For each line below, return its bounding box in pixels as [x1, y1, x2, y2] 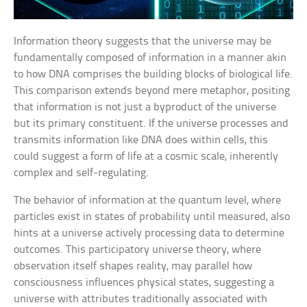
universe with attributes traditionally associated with [14, 293, 268, 306]
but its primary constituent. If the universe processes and [14, 118, 289, 130]
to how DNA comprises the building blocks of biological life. [14, 69, 293, 81]
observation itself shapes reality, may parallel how [14, 260, 253, 273]
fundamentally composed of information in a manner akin [14, 52, 287, 64]
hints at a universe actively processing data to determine [14, 228, 285, 240]
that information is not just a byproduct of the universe [14, 101, 277, 114]
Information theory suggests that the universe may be [14, 36, 272, 48]
